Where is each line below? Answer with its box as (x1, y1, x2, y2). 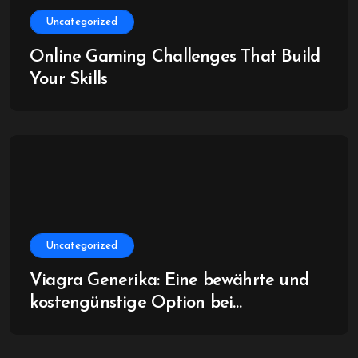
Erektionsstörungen (30, 316, 178, 335)
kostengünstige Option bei (30, 294, 233, 312)
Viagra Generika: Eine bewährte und (30, 272, 309, 290)
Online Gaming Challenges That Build (30, 48, 320, 66)
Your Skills (30, 70, 108, 89)
